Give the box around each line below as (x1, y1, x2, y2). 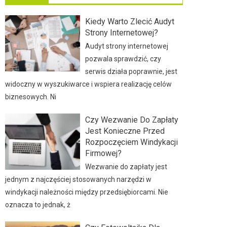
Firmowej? (85, 148, 122, 158)
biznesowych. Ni (5, 93, 56, 101)
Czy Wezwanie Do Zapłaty (85, 115, 178, 125)
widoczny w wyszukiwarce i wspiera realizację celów (5, 80, 172, 88)
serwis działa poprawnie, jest (85, 67, 177, 75)
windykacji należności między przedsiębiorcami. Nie (5, 188, 168, 196)
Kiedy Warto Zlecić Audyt (85, 17, 174, 26)
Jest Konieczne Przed (85, 126, 165, 136)
